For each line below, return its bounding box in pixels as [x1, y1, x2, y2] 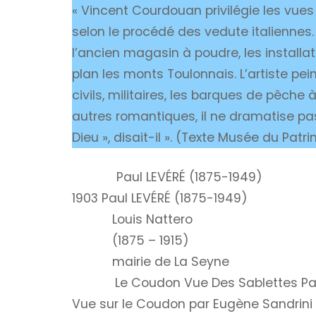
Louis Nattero [111, 211, 193, 229]
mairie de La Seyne [111, 253, 229, 271]
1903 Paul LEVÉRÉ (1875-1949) [72, 190, 248, 207]
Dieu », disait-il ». [72, 128, 176, 146]
